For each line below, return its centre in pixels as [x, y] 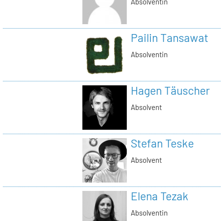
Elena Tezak [159, 196]
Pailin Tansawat [169, 38]
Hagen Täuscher [170, 91]
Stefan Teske [162, 143]
